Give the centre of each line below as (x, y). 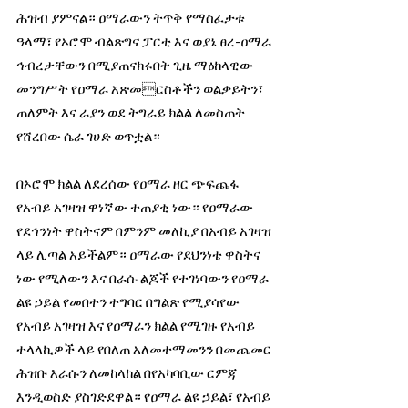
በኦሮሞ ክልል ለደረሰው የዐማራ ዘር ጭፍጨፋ (129, 183)
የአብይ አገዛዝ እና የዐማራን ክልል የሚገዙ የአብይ (137, 325)
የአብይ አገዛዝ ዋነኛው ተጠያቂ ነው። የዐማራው (136, 207)
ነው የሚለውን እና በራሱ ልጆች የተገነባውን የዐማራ (144, 278)
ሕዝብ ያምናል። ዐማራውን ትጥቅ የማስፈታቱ (132, 17)
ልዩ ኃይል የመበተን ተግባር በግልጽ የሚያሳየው (129, 301)
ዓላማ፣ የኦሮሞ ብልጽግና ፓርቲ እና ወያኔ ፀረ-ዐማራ (145, 41)
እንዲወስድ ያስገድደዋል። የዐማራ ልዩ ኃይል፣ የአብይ (145, 396)
